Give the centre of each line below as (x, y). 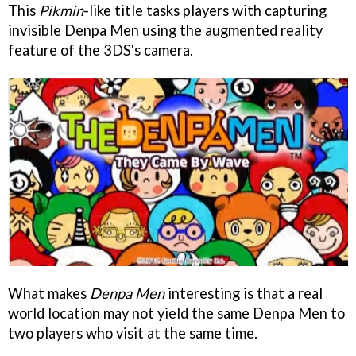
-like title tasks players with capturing (205, 11)
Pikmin (61, 11)
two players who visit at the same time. (133, 333)
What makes (49, 293)
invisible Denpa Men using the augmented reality (165, 31)
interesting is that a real (244, 293)
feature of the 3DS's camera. (101, 50)
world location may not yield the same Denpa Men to (176, 313)
